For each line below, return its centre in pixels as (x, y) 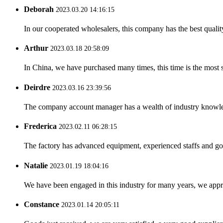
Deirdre (37, 87)
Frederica (40, 126)
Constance (42, 205)
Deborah (39, 9)
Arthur (36, 48)
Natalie (36, 165)
